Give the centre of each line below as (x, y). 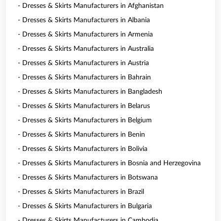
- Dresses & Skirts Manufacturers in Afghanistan (91, 6)
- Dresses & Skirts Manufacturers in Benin (81, 135)
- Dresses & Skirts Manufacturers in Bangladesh (90, 92)
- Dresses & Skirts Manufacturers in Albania (84, 20)
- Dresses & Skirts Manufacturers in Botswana (88, 178)
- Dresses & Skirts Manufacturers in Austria (83, 63)
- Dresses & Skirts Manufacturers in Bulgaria (85, 206)
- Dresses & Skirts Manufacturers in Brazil (81, 192)
